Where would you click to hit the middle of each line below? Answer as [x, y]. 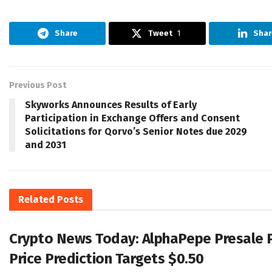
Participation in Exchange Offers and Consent [132, 118]
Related [36, 200]
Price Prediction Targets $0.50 [107, 259]
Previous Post [38, 86]
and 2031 [46, 145]
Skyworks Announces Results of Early [111, 105]
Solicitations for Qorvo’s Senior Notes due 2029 [136, 132]
